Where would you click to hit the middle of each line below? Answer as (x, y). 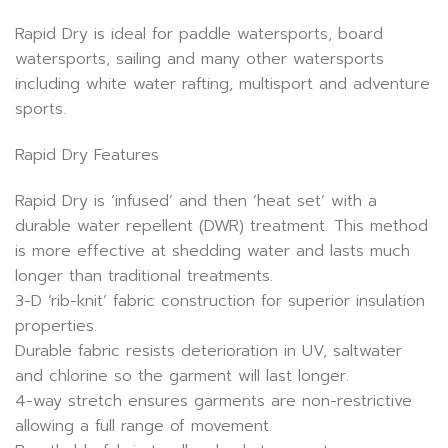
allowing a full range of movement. (143, 425)
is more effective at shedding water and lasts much (212, 250)
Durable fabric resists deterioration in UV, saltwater (208, 350)
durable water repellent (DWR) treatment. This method (221, 225)
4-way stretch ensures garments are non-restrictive (213, 400)
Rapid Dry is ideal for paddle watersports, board (199, 34)
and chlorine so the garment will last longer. (182, 375)
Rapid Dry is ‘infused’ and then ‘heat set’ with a (196, 200)
